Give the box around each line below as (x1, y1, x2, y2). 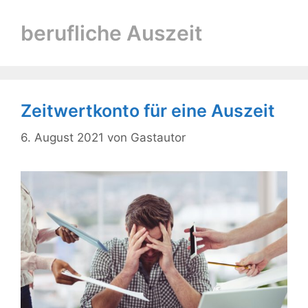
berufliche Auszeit (21, 21, 202, 45)
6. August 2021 (21, 130, 104, 144)
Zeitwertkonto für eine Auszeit (21, 100, 275, 121)
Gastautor (131, 130, 186, 144)
